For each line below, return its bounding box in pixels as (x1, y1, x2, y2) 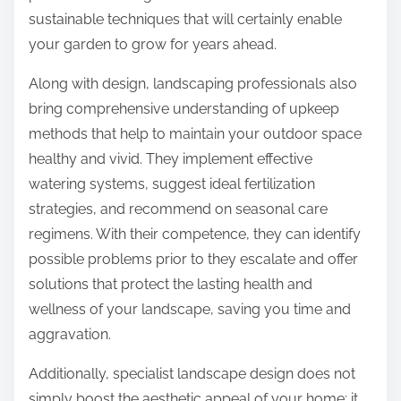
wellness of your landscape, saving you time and (29, 301, 351, 319)
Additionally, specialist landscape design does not (29, 365, 355, 383)
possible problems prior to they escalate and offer (29, 251, 358, 269)
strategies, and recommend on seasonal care (29, 200, 328, 218)
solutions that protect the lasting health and (29, 276, 312, 294)
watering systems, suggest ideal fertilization (29, 175, 315, 193)
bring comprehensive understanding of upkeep (29, 100, 339, 118)
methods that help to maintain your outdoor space (29, 125, 362, 143)
